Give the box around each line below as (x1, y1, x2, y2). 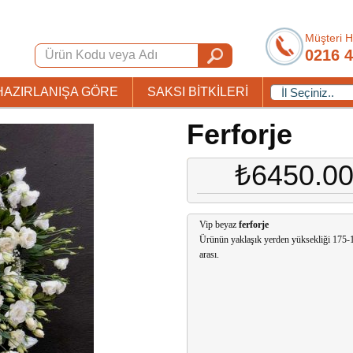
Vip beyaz (199, 219, 239, 230)
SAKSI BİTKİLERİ (147, 85, 248, 98)
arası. (199, 249, 219, 260)
